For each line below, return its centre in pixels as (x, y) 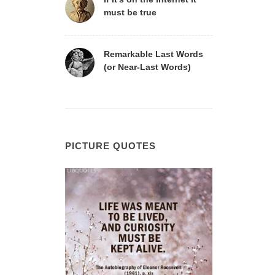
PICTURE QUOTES (110, 146)
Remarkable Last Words (153, 54)
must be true (130, 12)
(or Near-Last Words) (147, 67)
